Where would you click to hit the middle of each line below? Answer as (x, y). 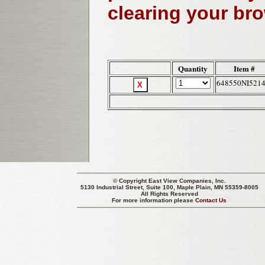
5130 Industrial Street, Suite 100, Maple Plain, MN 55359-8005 (169, 187)
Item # (244, 69)
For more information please (154, 200)
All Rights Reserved (169, 194)
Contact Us (211, 200)
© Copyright (131, 181)
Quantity (193, 69)
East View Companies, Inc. (187, 181)
